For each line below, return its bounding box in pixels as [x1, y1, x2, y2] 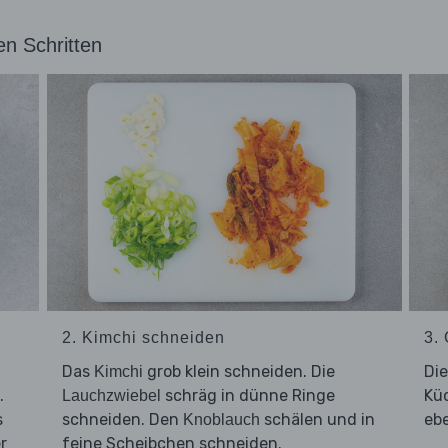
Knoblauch [182, 411, 260, 429]
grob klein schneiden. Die [142, 362, 335, 382]
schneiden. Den [61, 410, 183, 430]
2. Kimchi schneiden [61, 329, 225, 347]
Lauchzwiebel [61, 387, 161, 405]
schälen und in [259, 410, 375, 430]
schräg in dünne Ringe [160, 386, 335, 406]
